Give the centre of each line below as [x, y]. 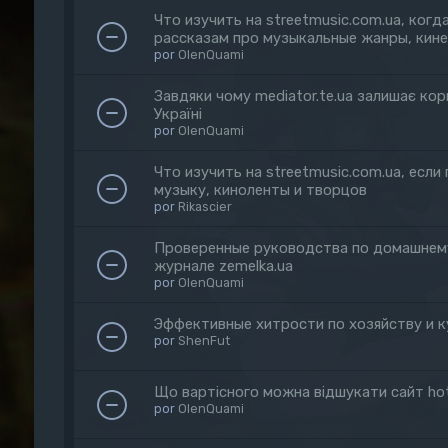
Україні [177, 114]
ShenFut [203, 340]
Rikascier [204, 206]
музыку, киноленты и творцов [260, 190]
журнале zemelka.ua [223, 266]
